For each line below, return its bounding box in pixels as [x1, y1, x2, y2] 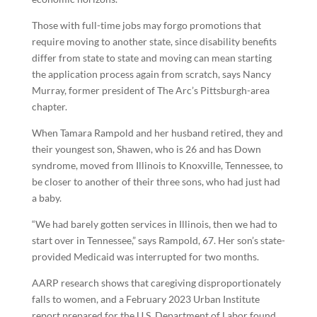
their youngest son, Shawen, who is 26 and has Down [31, 143, 261, 155]
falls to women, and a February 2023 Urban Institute [31, 293, 260, 305]
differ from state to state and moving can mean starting [31, 52, 272, 64]
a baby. [31, 192, 62, 204]
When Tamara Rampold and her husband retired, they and [31, 127, 283, 139]
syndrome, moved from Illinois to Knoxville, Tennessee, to [31, 159, 283, 171]
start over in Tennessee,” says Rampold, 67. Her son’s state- [31, 234, 285, 246]
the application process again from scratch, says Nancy [31, 68, 271, 80]
